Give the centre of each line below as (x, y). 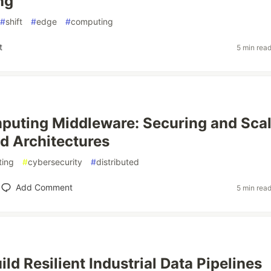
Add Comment (44, 187)
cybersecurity (55, 162)
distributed (118, 162)
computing (92, 21)
